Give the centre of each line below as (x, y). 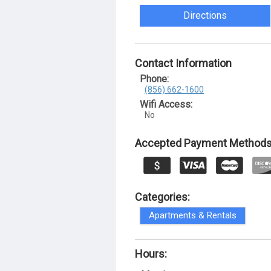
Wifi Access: (166, 104)
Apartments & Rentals (193, 215)
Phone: (154, 79)
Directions (205, 15)
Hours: (151, 253)
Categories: (162, 197)
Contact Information (183, 63)
